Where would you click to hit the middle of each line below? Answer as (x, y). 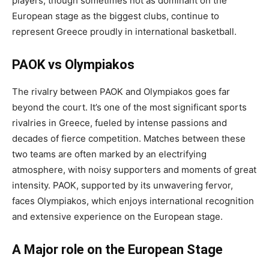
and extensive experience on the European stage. (117, 216)
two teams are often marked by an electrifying (109, 154)
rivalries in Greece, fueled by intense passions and (119, 122)
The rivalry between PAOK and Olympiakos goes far (121, 91)
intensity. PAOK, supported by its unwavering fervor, (122, 185)
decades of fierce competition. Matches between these (129, 138)
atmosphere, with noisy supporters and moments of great (134, 169)
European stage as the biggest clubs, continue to (116, 16)
